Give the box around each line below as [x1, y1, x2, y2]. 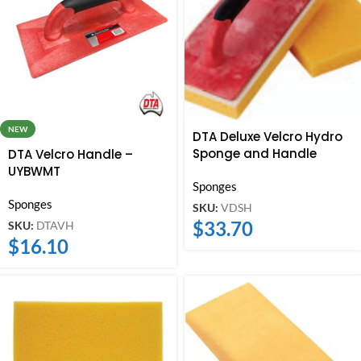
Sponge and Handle [193, 145, 317, 163]
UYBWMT [8, 163, 60, 180]
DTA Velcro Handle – [8, 146, 133, 164]
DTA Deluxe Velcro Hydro [193, 128, 342, 146]
